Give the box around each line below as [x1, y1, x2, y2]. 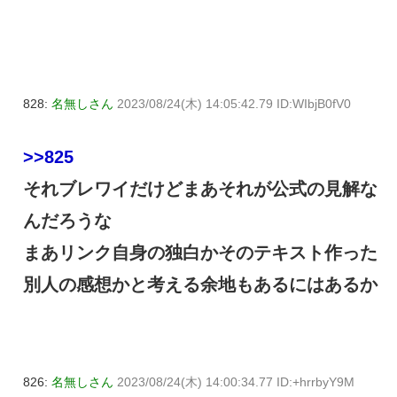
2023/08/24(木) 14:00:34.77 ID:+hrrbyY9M [117, 375, 354, 390]
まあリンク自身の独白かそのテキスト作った [23, 243, 378, 263]
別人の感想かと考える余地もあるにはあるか [23, 275, 378, 295]
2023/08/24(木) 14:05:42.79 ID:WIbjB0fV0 [117, 96, 351, 111]
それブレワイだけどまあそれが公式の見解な [23, 179, 378, 199]
